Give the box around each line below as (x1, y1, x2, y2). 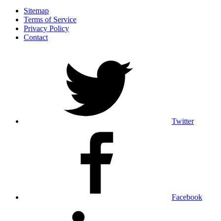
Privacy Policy (24, 24, 69, 33)
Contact (24, 33, 48, 41)
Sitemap (24, 6, 49, 15)
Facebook (172, 193, 202, 201)
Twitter (172, 117, 194, 125)
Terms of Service (24, 15, 76, 24)
